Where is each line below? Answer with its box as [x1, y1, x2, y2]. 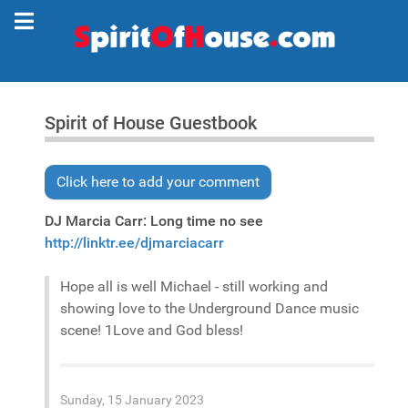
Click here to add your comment [56, 173, 260, 190]
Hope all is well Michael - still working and [60, 278, 328, 295]
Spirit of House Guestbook [45, 112, 257, 134]
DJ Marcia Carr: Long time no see [45, 212, 263, 229]
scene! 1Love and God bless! [60, 321, 243, 339]
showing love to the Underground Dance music [60, 300, 359, 317]
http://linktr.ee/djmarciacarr [45, 234, 224, 251]
